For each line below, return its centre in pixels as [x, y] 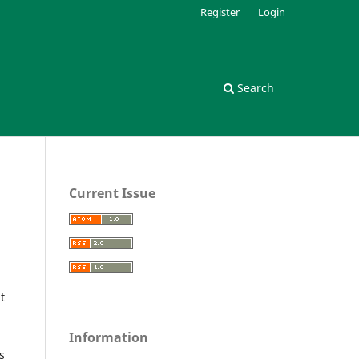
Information [109, 337]
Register [220, 12]
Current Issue [112, 193]
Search [254, 87]
